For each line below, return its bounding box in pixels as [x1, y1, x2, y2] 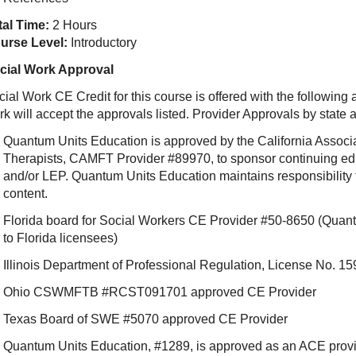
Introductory [70, 36, 137, 49]
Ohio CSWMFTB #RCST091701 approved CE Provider [2, 285, 316, 299]
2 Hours [52, 18, 97, 32]
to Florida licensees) [2, 231, 121, 245]
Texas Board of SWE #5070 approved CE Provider [2, 312, 288, 326]
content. [2, 187, 48, 200]
